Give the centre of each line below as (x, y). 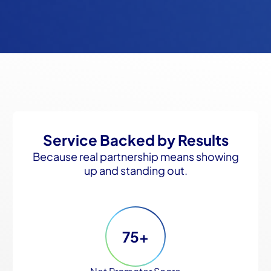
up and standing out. (135, 170)
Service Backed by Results (135, 139)
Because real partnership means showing (135, 156)
